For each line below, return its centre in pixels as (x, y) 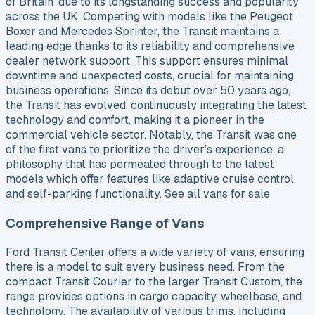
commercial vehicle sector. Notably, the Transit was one (151, 135)
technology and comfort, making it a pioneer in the (135, 120)
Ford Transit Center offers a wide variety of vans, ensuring (155, 252)
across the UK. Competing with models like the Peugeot (149, 17)
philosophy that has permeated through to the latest (140, 165)
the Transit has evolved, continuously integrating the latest (156, 105)
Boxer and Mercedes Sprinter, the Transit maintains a (142, 32)
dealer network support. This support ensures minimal (147, 61)
